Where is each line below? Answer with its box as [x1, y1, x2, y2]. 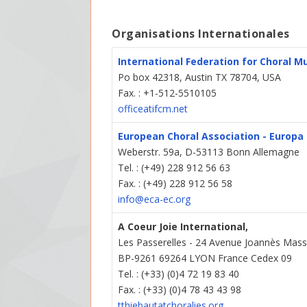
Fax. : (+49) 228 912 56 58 [118, 177, 233, 191]
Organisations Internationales [112, 26, 290, 42]
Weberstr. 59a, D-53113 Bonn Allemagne [118, 145, 300, 159]
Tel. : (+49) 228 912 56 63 [118, 161, 231, 175]
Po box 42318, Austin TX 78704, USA [118, 71, 282, 84]
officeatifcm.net [118, 102, 188, 116]
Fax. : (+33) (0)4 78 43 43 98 [118, 283, 242, 297]
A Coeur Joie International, [118, 220, 249, 234]
